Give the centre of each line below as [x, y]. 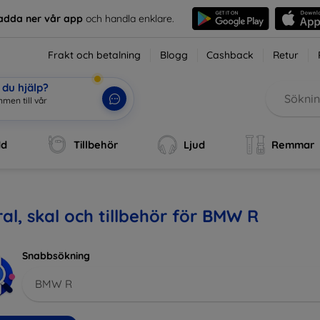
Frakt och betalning [95, 55]
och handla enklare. [129, 18]
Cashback [230, 55]
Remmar [293, 145]
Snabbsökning [56, 256]
